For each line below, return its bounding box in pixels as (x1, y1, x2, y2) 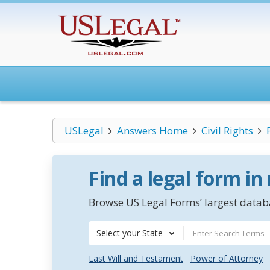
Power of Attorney (190, 253, 263, 264)
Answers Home (116, 124, 188, 137)
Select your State (96, 227, 163, 239)
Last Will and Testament (89, 253, 183, 264)
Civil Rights (201, 124, 253, 137)
